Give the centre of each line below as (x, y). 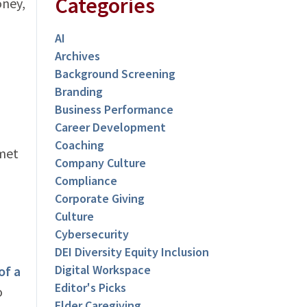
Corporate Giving (100, 199)
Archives (78, 56)
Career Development (111, 127)
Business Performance (114, 110)
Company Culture (101, 163)
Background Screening (115, 74)
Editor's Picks (91, 288)
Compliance (86, 181)
